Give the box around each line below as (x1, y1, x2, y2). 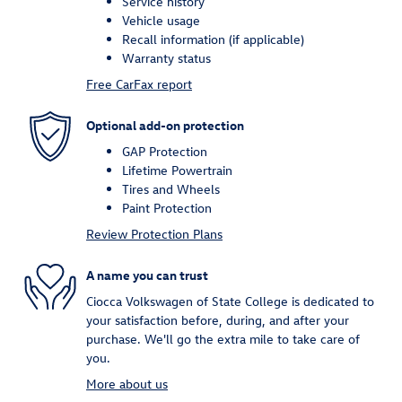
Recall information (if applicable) (122, 31, 304, 48)
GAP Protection (122, 143, 207, 161)
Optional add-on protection (86, 116, 244, 134)
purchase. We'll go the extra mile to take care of (86, 330, 360, 348)
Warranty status (122, 49, 211, 67)
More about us (86, 375, 168, 393)
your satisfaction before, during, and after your (86, 311, 349, 329)
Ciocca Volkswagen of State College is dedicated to (86, 293, 374, 310)
